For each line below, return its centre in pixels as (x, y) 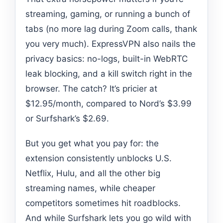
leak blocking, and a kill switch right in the (109, 73)
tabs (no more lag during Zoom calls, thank (111, 29)
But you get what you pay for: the (92, 143)
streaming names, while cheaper (90, 188)
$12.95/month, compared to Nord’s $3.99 (109, 103)
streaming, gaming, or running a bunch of (108, 14)
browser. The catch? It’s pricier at (91, 88)
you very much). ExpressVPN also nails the (111, 44)
